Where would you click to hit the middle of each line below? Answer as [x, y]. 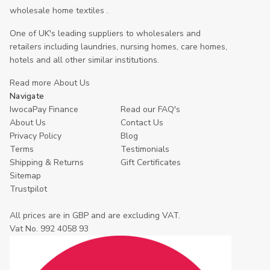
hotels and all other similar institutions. [84, 60]
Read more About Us [50, 83]
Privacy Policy [36, 136]
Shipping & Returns [47, 163]
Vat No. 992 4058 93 [49, 229]
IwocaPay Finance [44, 110]
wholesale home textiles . [59, 11]
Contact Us [142, 123]
